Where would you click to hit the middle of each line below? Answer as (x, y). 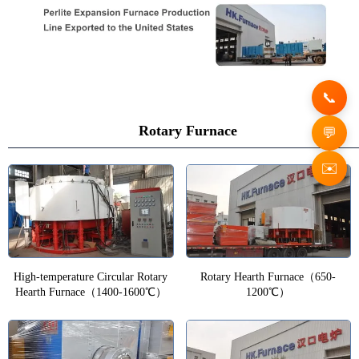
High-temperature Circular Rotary (91, 276)
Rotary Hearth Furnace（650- (268, 276)
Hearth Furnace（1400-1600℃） (91, 292)
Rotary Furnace (188, 130)
